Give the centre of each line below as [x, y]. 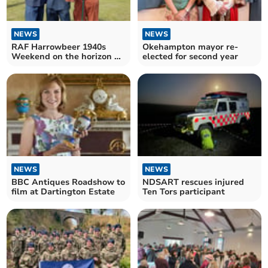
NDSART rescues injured [193, 182]
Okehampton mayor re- [190, 47]
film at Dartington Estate [63, 192]
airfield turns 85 [45, 66]
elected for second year [190, 56]
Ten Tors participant [184, 192]
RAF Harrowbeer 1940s [59, 47]
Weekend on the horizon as [68, 56]
